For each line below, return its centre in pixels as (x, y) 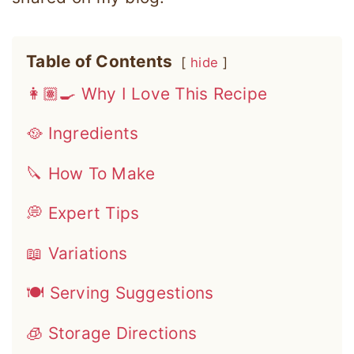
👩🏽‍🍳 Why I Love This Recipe (147, 93)
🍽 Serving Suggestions (120, 293)
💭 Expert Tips (83, 213)
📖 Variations (77, 253)
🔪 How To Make (91, 173)
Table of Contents (100, 61)
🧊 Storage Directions (111, 333)
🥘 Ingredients (83, 134)
